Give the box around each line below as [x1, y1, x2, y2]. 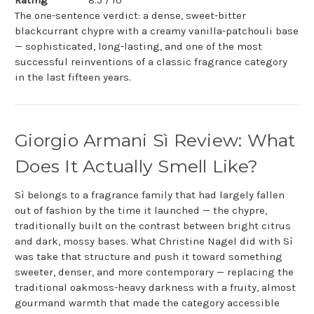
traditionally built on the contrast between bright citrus [15, 219, 291, 233]
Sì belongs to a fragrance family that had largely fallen [15, 189, 285, 202]
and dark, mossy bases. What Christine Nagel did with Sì [15, 235, 293, 248]
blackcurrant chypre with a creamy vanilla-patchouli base [15, 25, 299, 38]
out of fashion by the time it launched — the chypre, [15, 204, 267, 217]
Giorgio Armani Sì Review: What [15, 130, 296, 151]
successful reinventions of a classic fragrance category [15, 55, 287, 69]
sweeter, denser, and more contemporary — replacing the [15, 266, 294, 279]
